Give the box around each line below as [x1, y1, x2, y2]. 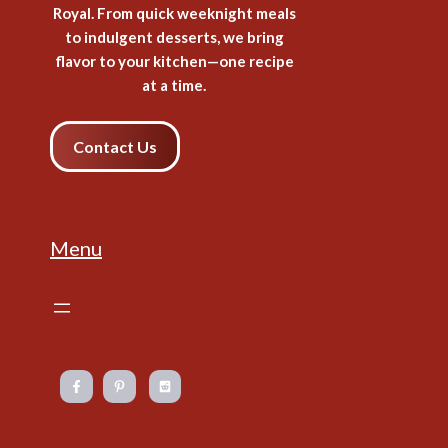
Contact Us [73, 137, 157, 157]
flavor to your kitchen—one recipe [54, 52, 294, 71]
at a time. [142, 76, 206, 95]
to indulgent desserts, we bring [64, 28, 284, 47]
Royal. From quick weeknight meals [52, 4, 296, 23]
